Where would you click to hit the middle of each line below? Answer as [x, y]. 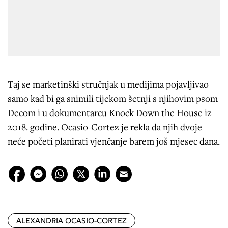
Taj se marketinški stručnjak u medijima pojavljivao [108, 84]
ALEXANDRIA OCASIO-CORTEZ [72, 221]
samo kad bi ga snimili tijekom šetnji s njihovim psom [113, 98]
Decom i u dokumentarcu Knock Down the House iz [110, 113]
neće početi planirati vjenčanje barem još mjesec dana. [114, 141]
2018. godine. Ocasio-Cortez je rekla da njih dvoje [105, 127]
